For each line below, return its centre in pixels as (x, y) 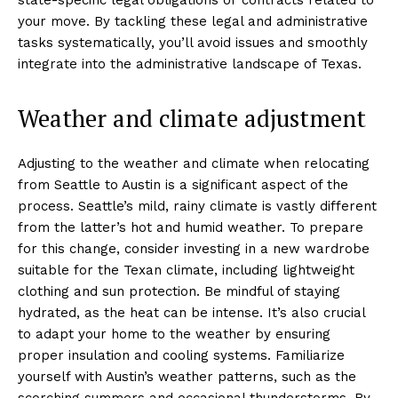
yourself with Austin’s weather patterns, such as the (187, 376)
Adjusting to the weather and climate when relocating (194, 163)
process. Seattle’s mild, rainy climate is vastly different (197, 206)
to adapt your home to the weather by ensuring (174, 334)
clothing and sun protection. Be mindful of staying (179, 291)
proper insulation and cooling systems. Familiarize (181, 355)
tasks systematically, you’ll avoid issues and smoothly (193, 42)
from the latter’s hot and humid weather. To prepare (191, 227)
